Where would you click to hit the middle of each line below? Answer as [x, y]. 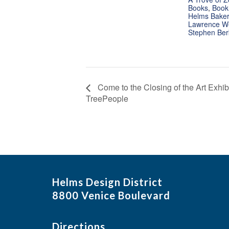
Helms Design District [107, 182]
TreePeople [107, 99]
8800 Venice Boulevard [111, 195]
